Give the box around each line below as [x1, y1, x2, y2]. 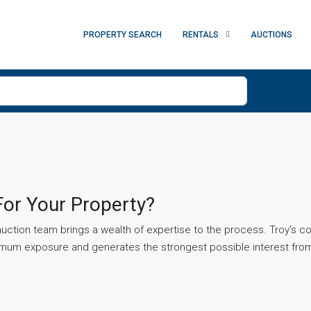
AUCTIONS [251, 30, 292, 40]
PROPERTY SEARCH [83, 30, 162, 40]
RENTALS [183, 30, 219, 40]
